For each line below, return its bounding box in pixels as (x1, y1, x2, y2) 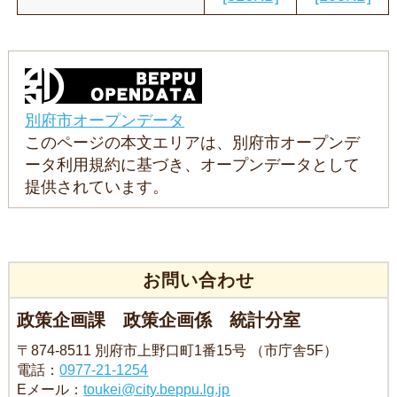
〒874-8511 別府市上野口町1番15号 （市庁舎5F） (17, 343, 339, 359)
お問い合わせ (142, 270, 254, 291)
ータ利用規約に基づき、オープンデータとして (25, 156, 361, 175)
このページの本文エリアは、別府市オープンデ (25, 134, 361, 152)
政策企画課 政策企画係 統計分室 (17, 310, 301, 331)
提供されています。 (25, 178, 169, 197)
